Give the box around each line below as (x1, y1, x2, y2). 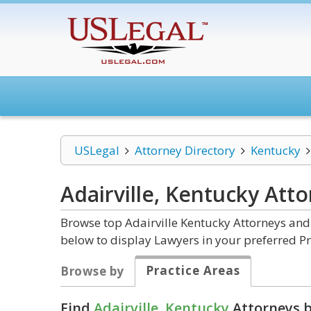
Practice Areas (145, 262, 240, 278)
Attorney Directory (134, 142, 235, 158)
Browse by (60, 263, 124, 279)
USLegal (74, 142, 119, 158)
